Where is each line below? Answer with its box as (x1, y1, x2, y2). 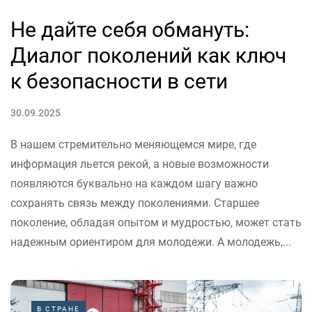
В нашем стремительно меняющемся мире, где (10, 137, 256, 151)
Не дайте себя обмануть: (10, 17, 249, 42)
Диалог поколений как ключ (10, 42, 286, 68)
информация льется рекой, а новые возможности (10, 157, 269, 171)
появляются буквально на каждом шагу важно (10, 176, 258, 190)
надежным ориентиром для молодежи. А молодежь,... (10, 235, 291, 249)
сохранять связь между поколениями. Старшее (10, 196, 259, 210)
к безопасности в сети (10, 68, 228, 93)
